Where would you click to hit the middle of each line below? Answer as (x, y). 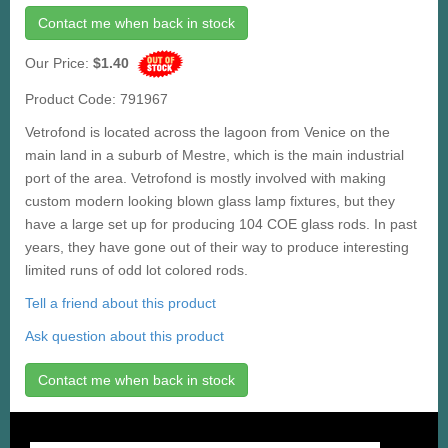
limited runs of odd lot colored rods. (136, 269)
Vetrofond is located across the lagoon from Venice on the (207, 131)
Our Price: (59, 62)
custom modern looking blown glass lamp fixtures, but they (210, 200)
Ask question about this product (124, 335)
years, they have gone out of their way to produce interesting (217, 246)
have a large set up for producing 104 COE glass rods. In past (221, 223)
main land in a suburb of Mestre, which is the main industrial (214, 154)
